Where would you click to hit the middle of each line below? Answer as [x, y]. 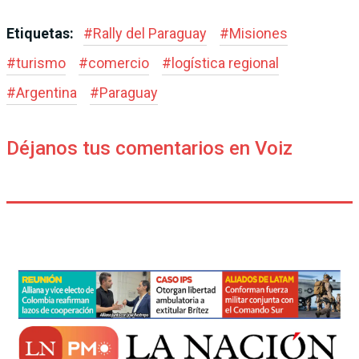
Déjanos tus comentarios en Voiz [149, 149]
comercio [119, 63]
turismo [41, 63]
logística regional [225, 63]
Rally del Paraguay [150, 34]
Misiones [258, 34]
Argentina [46, 93]
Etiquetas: [42, 34]
